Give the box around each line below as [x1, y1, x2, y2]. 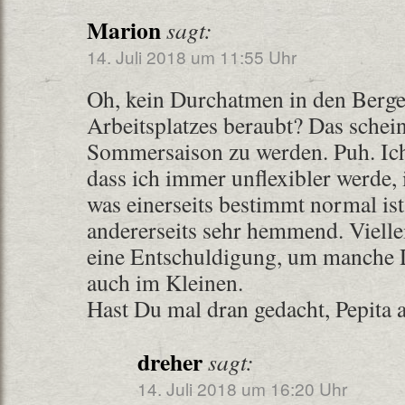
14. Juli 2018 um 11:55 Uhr [87, 44, 297, 69]
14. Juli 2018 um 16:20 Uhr [137, 376, 347, 400]
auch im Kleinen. [87, 267, 243, 297]
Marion [87, 13, 161, 47]
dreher [137, 344, 202, 379]
